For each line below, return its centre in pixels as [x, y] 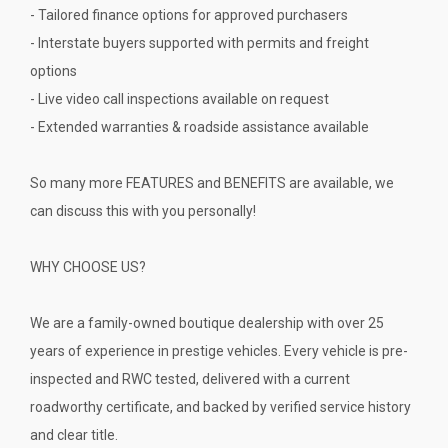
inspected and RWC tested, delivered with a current [190, 378]
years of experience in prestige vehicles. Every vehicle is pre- [219, 350]
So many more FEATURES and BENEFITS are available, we [212, 182]
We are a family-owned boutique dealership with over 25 [207, 322]
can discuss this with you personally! [143, 210]
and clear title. [74, 434]
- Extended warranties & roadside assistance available [199, 126]
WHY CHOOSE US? [88, 266]
